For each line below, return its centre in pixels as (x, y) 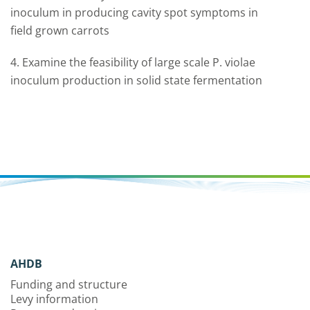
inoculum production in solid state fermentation (136, 80)
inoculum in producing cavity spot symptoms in (134, 12)
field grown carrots (60, 30)
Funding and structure (69, 284)
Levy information (54, 299)
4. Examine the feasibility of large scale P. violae (133, 62)
